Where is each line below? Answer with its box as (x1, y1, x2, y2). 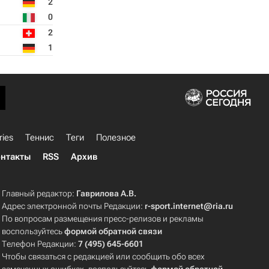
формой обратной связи (64, 226, 163, 236)
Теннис (25, 132, 54, 143)
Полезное (96, 132, 136, 143)
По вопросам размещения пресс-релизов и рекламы (2, 214, 204, 223)
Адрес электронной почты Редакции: (2, 201, 145, 211)
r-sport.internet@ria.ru (145, 201, 234, 211)
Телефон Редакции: (2, 239, 79, 249)
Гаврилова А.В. (76, 189, 137, 198)
